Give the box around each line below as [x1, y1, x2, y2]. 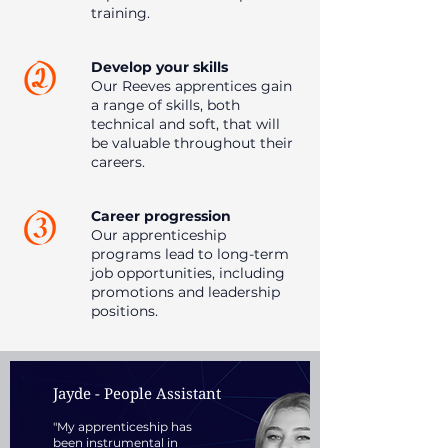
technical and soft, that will [91, 115, 280, 133]
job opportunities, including [91, 264, 285, 282]
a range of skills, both [91, 96, 240, 114]
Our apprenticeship [91, 226, 226, 244]
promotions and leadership [91, 283, 280, 301]
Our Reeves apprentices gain [91, 77, 292, 95]
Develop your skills [91, 58, 228, 76]
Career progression [91, 207, 231, 225]
